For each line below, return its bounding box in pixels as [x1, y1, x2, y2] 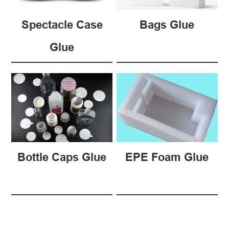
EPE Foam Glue [125, 150, 209, 164]
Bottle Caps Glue [17, 150, 107, 164]
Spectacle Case [21, 17, 103, 31]
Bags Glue [140, 17, 195, 31]
